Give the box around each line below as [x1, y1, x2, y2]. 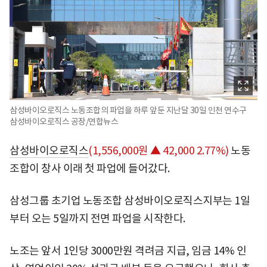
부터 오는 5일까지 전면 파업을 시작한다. [10, 211, 185, 225]
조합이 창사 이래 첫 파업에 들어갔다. [10, 161, 170, 175]
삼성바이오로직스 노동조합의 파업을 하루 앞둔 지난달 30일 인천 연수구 [10, 104, 247, 116]
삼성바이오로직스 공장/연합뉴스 [10, 116, 118, 127]
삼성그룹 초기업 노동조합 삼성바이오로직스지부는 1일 [10, 193, 250, 207]
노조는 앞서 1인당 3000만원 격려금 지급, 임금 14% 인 [10, 243, 246, 257]
